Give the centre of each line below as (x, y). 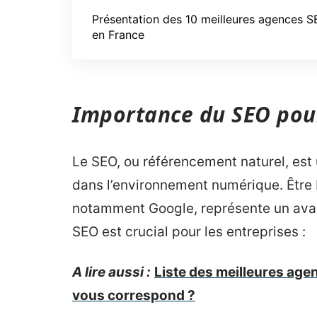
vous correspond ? (134, 295)
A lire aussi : (111, 272)
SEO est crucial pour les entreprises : (189, 232)
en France (118, 35)
